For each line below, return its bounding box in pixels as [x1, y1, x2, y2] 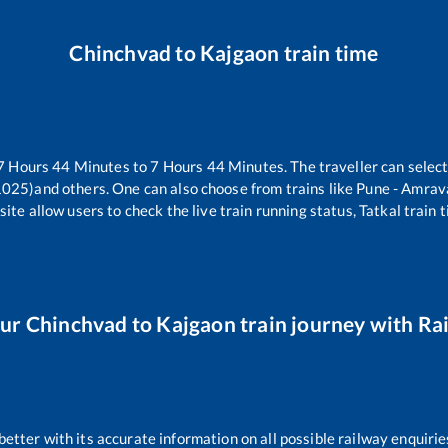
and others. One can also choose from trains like [34, 179, 354, 198]
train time [279, 39, 379, 65]
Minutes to [70, 157, 151, 176]
